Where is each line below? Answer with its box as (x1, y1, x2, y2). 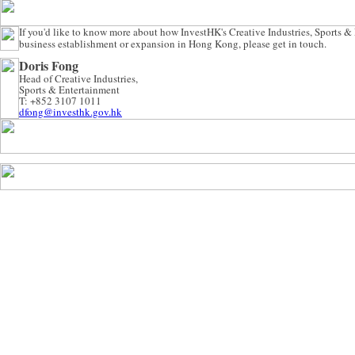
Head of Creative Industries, (19, 71, 138, 86)
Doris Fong (19, 56, 78, 74)
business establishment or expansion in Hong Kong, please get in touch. (19, 36, 326, 51)
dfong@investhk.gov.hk (19, 105, 122, 119)
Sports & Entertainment (19, 82, 120, 97)
